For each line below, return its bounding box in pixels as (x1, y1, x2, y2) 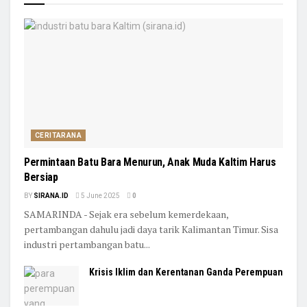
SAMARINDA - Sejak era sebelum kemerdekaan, (24, 208, 228, 221)
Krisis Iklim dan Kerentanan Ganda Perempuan (89, 267, 283, 278)
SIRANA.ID (34, 192, 69, 200)
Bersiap (24, 171, 58, 184)
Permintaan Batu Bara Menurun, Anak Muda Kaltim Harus (24, 156, 276, 169)
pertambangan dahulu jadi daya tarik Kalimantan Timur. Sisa (24, 223, 278, 236)
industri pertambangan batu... (24, 238, 150, 251)
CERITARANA (35, 132, 82, 140)
